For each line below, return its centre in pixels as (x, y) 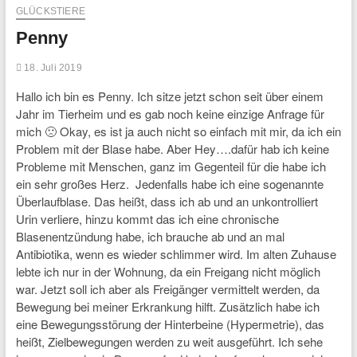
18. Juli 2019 (51, 68)
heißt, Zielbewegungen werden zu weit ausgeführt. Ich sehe (169, 341)
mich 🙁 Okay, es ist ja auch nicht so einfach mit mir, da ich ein (178, 131)
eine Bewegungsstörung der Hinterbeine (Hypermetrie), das (170, 324)
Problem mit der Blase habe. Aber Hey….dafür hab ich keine (172, 149)
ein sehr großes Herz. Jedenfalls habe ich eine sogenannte (169, 184)
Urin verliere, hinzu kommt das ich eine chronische (147, 219)
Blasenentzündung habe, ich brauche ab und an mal (150, 236)
